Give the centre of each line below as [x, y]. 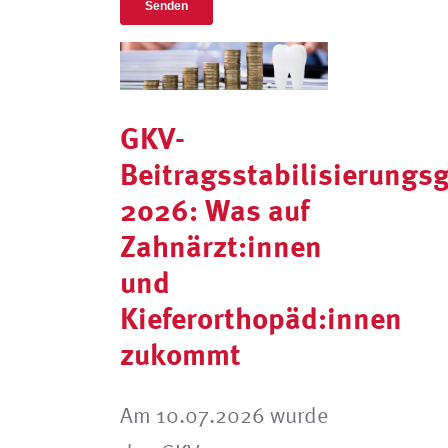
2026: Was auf [214, 209]
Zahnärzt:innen [220, 245]
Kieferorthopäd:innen [260, 317]
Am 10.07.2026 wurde [223, 414]
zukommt [180, 353]
